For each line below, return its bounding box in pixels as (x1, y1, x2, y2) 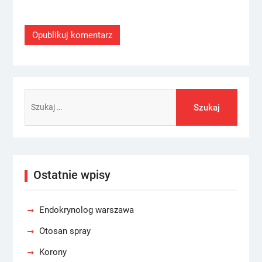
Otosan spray (39, 226, 91, 236)
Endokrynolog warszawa (39, 205, 134, 215)
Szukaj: (23, 91, 52, 101)
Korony (39, 247, 67, 257)
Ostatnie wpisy (33, 168, 111, 182)
